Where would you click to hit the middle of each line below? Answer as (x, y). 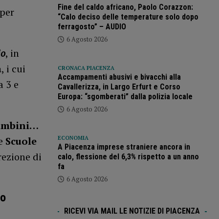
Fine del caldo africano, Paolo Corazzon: (125, 7)
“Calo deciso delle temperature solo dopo (128, 17)
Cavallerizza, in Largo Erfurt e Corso (119, 87)
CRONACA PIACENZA (86, 68)
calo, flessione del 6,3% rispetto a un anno (128, 157)
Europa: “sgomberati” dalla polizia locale (125, 97)
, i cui (13, 69)
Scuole (21, 141)
